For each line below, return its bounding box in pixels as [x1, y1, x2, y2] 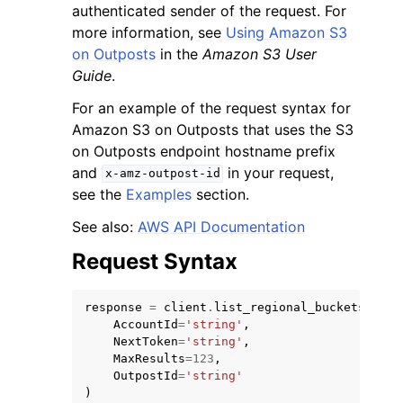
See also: [72, 217, 138, 236]
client [164, 300, 207, 314]
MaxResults [113, 351, 185, 365]
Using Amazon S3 [226, 22, 347, 41]
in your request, [223, 163, 335, 182]
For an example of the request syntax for [72, 98, 351, 117]
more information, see [72, 22, 226, 41]
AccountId [113, 317, 178, 331]
